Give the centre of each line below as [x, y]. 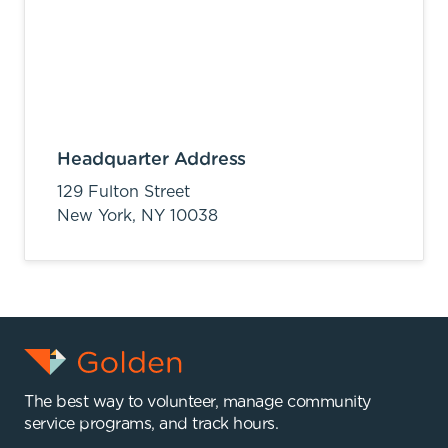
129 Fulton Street [123, 191]
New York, [99, 215]
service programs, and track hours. [151, 423]
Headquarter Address [152, 159]
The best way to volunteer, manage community [197, 401]
